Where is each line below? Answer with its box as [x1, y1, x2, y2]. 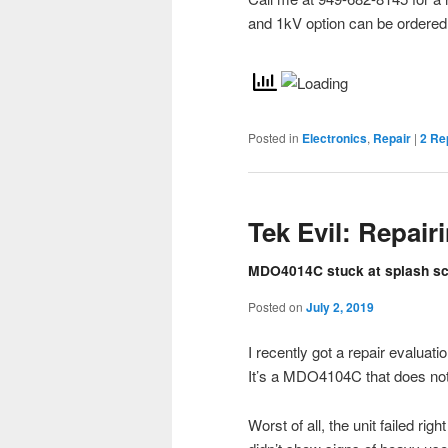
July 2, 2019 [306, 297, 374, 316]
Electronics [302, 129, 367, 148]
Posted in [248, 129, 299, 147]
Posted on [248, 297, 306, 315]
